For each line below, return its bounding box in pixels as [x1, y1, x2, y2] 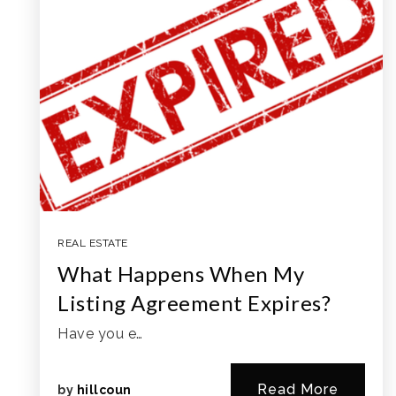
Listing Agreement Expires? [57, 290, 331, 316]
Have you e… [57, 325, 143, 342]
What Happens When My [57, 261, 304, 286]
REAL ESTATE [57, 237, 128, 249]
